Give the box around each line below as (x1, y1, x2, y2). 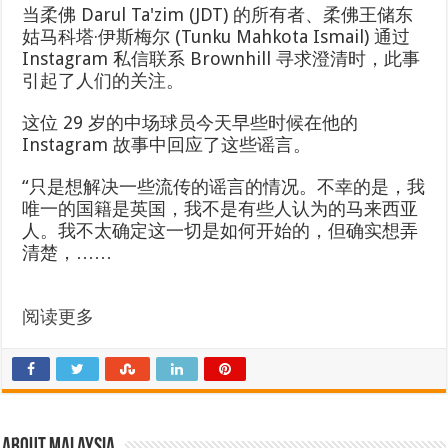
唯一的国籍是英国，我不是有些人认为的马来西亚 (22, 198, 419, 219)
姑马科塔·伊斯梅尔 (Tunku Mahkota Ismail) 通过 (22, 26, 411, 47)
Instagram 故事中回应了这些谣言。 (22, 134, 312, 155)
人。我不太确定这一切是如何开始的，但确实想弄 (22, 220, 419, 241)
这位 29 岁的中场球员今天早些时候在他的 (22, 112, 359, 133)
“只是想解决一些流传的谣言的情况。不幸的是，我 (22, 176, 426, 197)
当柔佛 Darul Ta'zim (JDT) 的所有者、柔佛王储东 (22, 4, 414, 25)
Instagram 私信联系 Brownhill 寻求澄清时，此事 (22, 48, 421, 69)
